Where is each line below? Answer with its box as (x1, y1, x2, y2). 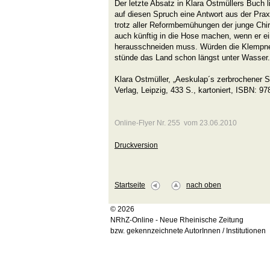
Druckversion (115, 141, 158, 149)
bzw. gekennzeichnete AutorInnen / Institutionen (110, 227, 266, 236)
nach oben (186, 181, 221, 190)
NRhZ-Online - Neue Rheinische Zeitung (110, 216, 243, 225)
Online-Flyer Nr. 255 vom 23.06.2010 (115, 119, 237, 127)
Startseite (115, 181, 145, 190)
